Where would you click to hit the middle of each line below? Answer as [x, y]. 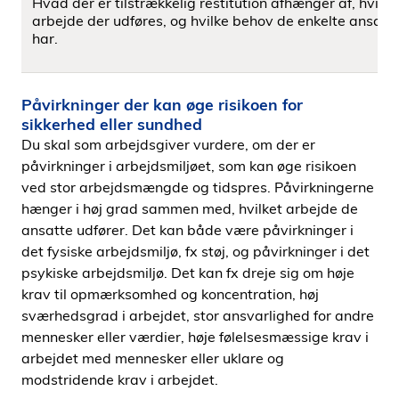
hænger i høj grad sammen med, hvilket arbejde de [190, 208]
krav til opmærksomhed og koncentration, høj [170, 294]
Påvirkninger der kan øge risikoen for [162, 104]
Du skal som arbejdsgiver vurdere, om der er [168, 144]
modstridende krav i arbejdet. [120, 379]
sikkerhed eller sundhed [112, 124]
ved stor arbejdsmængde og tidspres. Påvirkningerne [198, 187]
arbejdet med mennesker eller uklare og [153, 358]
